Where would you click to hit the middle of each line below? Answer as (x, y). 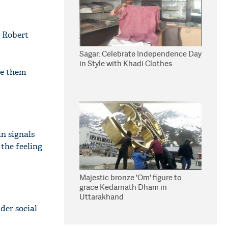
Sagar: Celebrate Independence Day (140, 54)
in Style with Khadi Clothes (126, 63)
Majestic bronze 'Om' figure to (131, 177)
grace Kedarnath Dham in (123, 187)
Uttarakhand (102, 197)
